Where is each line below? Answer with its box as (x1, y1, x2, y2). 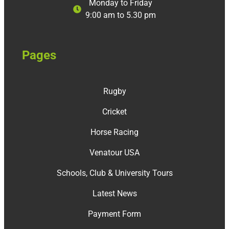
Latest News (92, 188, 137, 198)
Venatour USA (89, 147, 140, 157)
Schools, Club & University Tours (56, 168, 173, 178)
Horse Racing (90, 127, 139, 137)
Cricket (102, 106, 127, 117)
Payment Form (88, 209, 141, 219)
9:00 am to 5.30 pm (85, 10, 156, 20)
